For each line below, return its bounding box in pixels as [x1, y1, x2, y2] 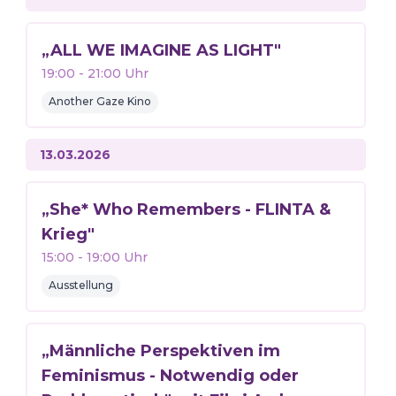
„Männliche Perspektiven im [41, 341, 280, 361]
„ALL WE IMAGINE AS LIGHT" [41, 41, 281, 60]
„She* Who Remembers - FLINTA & [41, 200, 331, 219]
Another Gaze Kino [48, 95, 151, 108]
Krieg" [41, 225, 95, 244]
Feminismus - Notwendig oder [41, 366, 299, 385]
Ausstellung [48, 278, 113, 292]
